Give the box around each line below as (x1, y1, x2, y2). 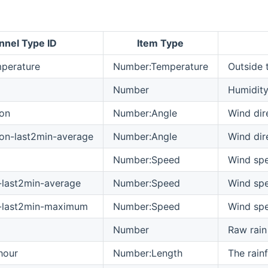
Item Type (137, 36, 184, 49)
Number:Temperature (112, 60, 208, 72)
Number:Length (112, 246, 182, 259)
